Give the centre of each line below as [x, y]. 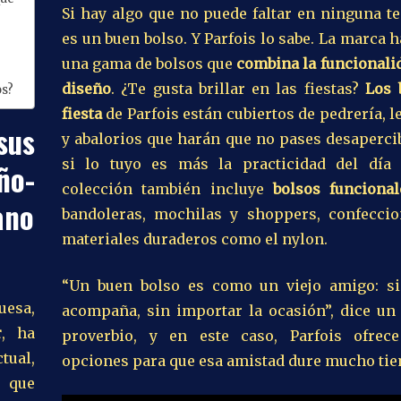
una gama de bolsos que [149, 63]
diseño [86, 88]
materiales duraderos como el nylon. [195, 239]
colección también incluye [167, 188]
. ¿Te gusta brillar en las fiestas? [238, 88]
